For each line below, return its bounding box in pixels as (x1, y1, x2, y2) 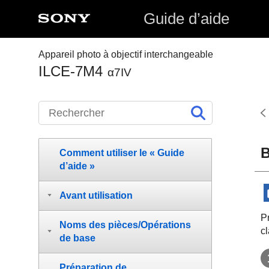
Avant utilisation (59, 190, 133, 201)
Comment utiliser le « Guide (59, 148, 184, 158)
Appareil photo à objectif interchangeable (38, 49, 213, 59)
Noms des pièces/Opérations (59, 220, 191, 230)
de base (59, 233, 95, 243)
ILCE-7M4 (38, 63, 103, 79)
